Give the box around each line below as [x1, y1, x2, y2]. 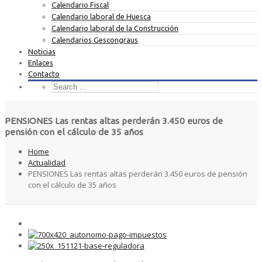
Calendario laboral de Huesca [51, 12, 151, 20]
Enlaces [28, 58, 53, 67]
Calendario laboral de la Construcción [51, 23, 178, 32]
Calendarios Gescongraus [51, 35, 138, 44]
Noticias [28, 47, 56, 56]
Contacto [28, 69, 60, 78]
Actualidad [28, 157, 65, 168]
